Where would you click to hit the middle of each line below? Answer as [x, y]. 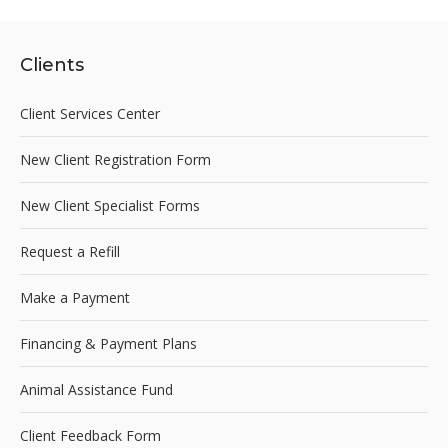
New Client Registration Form [115, 159]
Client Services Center [90, 113]
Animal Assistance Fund [96, 389]
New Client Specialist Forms [110, 205]
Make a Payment [75, 297]
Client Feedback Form [90, 435]
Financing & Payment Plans [108, 343]
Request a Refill [70, 251]
